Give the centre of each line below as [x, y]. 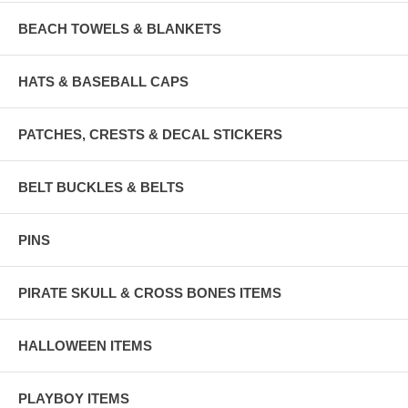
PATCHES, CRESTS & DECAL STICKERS [150, 134]
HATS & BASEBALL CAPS [103, 81]
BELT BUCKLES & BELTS [101, 187]
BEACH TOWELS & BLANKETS [120, 28]
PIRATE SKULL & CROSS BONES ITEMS [150, 292]
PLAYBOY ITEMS [74, 398]
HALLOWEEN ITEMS [85, 345]
